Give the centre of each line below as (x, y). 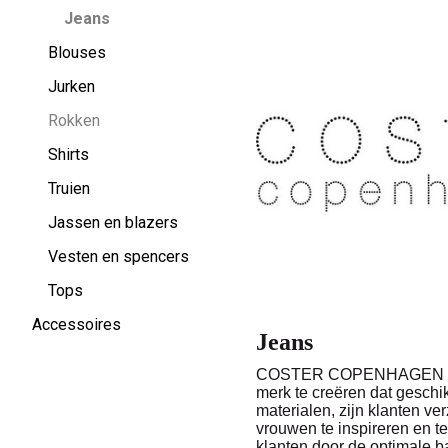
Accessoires (76, 324)
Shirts (68, 154)
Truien (69, 188)
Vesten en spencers (118, 256)
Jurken (71, 86)
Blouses (77, 52)
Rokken (74, 120)
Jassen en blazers (113, 222)
